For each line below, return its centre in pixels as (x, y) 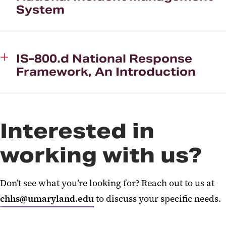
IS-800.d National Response (104, 58)
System (40, 9)
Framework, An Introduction (106, 71)
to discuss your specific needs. (157, 199)
